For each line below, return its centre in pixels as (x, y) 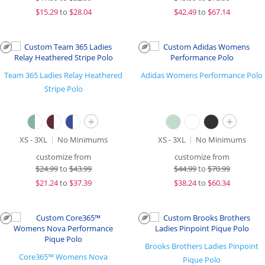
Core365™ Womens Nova (63, 257)
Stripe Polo (63, 89)
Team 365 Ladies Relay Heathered (63, 75)
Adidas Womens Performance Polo (202, 75)
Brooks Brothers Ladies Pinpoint (202, 246)
